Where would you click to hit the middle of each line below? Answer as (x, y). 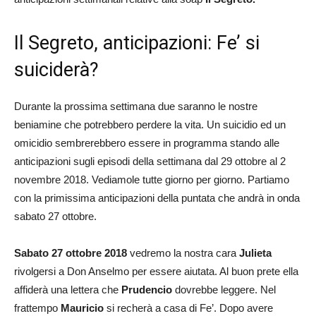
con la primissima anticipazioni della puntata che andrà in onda (157, 197)
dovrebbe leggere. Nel (224, 289)
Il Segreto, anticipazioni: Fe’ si (137, 43)
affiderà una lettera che (68, 289)
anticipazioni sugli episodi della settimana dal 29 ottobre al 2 (150, 161)
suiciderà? (56, 69)
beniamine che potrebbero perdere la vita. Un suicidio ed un (150, 124)
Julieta (255, 253)
